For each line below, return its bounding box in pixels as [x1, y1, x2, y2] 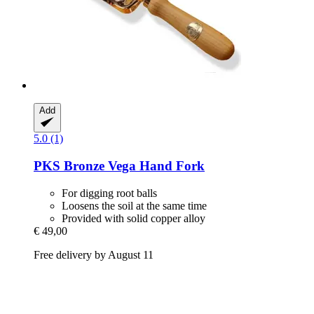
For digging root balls [62, 186, 157, 199]
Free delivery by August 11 [34, 248, 153, 261]
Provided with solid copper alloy [62, 212, 205, 224]
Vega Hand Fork [104, 158, 205, 174]
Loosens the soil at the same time [62, 199, 207, 212]
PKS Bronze [34, 158, 104, 174]
